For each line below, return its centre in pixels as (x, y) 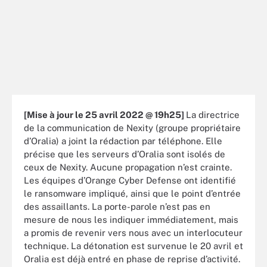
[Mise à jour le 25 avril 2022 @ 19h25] (105, 114)
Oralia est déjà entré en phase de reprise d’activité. (132, 259)
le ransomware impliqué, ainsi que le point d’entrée (132, 193)
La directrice (213, 114)
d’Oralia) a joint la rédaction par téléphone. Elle (123, 141)
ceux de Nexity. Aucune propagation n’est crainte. (128, 167)
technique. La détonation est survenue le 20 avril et (133, 246)
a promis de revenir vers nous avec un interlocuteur (133, 232)
